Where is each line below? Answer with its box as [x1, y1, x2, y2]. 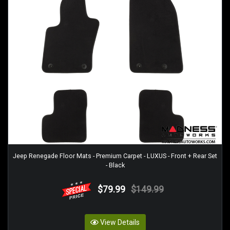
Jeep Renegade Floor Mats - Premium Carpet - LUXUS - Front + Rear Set [13, 151, 217, 160]
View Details [100, 218, 140, 227]
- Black [105, 161, 125, 169]
